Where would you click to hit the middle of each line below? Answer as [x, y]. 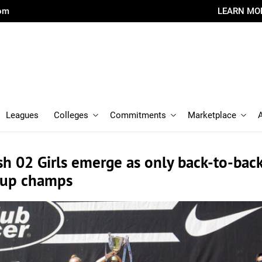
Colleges [71, 115]
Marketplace [212, 115]
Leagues [22, 115]
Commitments [138, 115]
